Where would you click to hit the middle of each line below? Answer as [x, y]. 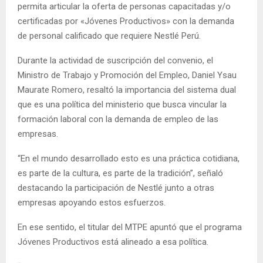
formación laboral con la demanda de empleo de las [118, 119]
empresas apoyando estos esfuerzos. [92, 202]
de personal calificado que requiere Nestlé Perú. [109, 36]
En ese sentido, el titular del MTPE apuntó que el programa [130, 227]
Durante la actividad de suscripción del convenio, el [115, 60]
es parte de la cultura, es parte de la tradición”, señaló [120, 173]
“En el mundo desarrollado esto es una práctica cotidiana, [129, 158]
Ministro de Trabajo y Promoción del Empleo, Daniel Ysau [127, 75]
